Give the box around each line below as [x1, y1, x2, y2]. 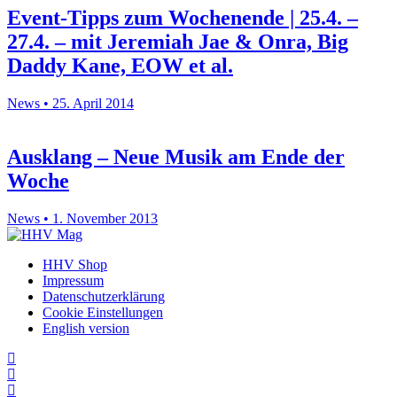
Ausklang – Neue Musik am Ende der [7, 144, 345, 168]
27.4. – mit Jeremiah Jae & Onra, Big [7, 29, 348, 53]
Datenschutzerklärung [43, 288, 165, 304]
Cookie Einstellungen [43, 304, 163, 320]
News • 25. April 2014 [7, 95, 134, 111]
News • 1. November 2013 [7, 210, 158, 226]
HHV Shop [43, 256, 107, 272]
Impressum [43, 272, 104, 288]
